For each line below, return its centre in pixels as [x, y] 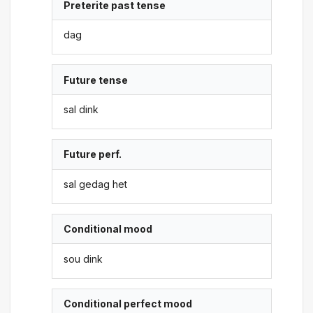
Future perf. [93, 154]
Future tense [96, 80]
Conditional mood [108, 229]
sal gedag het [96, 184]
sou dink [83, 259]
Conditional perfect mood [128, 303]
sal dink [81, 109]
